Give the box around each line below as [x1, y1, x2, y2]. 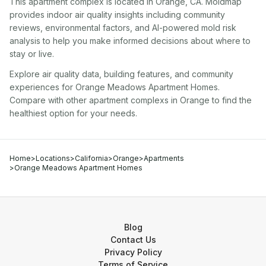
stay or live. [9, 49, 54, 59]
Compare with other [9, 95, 89, 105]
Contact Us [110, 235, 156, 245]
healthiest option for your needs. [9, 108, 137, 118]
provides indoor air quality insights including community [9, 9, 225, 20]
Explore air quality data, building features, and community [9, 69, 233, 79]
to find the [210, 95, 252, 105]
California [75, 154, 108, 163]
